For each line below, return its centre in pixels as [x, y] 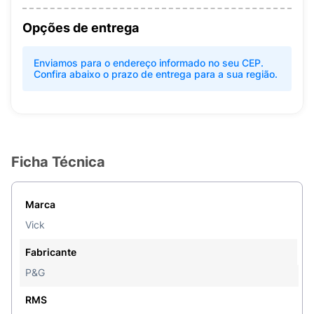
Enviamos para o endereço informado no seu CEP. [149, 63]
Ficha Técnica [58, 162]
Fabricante [51, 252]
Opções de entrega [81, 28]
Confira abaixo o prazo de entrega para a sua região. [156, 74]
